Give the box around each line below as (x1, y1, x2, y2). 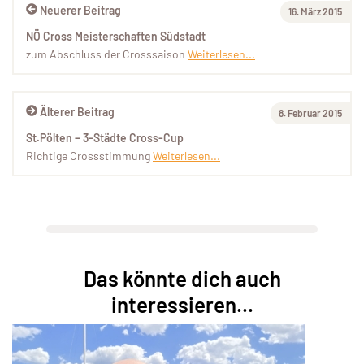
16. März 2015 (288, 6, 342, 18)
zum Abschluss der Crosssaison (26, 47, 188, 62)
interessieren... (110, 292, 253, 318)
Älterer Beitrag (40, 105, 115, 119)
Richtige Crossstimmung (26, 149, 153, 163)
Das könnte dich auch (83, 266, 281, 292)
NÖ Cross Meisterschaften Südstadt (26, 29, 206, 44)
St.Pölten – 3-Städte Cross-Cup (26, 131, 184, 145)
